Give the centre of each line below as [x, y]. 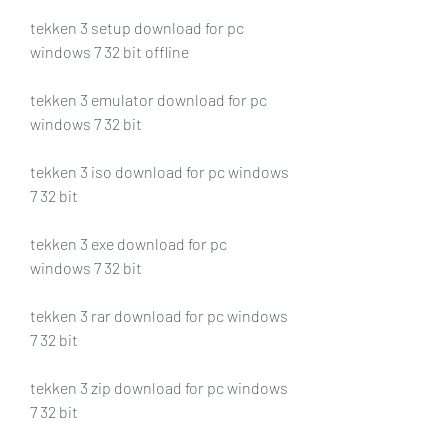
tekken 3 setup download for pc [137, 27]
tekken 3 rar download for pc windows [159, 315]
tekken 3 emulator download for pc [148, 99]
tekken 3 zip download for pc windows [159, 387]
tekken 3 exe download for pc [128, 243]
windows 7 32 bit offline [109, 51]
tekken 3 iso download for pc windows [159, 171]
